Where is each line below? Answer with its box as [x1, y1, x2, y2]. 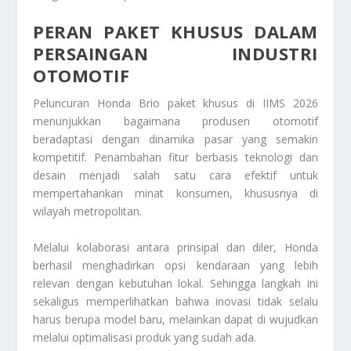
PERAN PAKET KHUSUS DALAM [33, 20, 318, 44]
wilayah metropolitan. [33, 204, 143, 219]
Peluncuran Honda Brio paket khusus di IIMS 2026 [33, 96, 318, 111]
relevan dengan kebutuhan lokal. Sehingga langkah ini [33, 275, 318, 291]
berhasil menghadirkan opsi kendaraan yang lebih [33, 257, 318, 273]
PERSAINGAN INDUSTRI [33, 42, 318, 66]
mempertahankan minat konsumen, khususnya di [33, 186, 318, 201]
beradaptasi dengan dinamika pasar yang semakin [33, 132, 318, 147]
